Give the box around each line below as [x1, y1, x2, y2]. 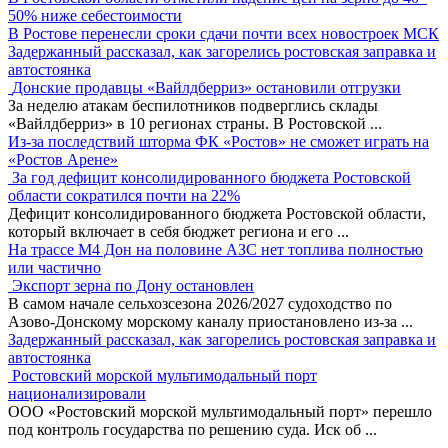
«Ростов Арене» [8, 150, 118, 168]
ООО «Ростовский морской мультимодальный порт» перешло [8, 402, 432, 420]
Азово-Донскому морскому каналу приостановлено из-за [8, 312, 401, 330]
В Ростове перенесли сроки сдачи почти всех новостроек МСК [8, 24, 439, 42]
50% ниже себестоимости [8, 6, 182, 24]
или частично [8, 258, 101, 276]
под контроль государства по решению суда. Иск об [8, 420, 365, 438]
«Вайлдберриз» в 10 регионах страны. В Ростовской [8, 114, 370, 132]
